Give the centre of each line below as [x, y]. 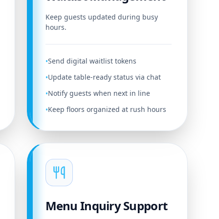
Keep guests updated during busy [101, 17]
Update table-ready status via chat [104, 77]
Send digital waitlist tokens [92, 61]
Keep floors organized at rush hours [107, 109]
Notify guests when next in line [99, 93]
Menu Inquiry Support [106, 206]
